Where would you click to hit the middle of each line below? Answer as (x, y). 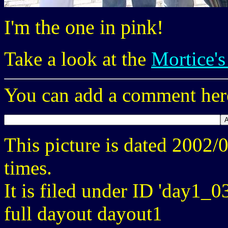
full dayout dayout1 (83, 213)
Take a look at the (78, 59)
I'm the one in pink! (84, 27)
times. (28, 167)
